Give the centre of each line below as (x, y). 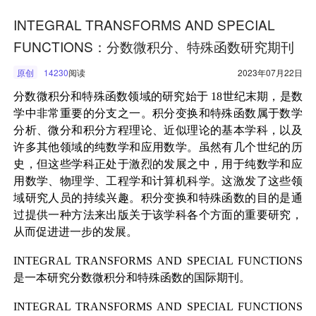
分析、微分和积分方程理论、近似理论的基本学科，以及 (158, 130)
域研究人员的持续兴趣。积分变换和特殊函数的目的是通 (158, 198)
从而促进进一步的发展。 (76, 232)
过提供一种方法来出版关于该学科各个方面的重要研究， (158, 215)
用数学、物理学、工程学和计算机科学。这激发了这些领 (158, 181)
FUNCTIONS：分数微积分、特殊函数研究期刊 (154, 47)
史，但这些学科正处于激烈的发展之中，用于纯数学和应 (158, 164)
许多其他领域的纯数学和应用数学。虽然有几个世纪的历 (158, 147)
